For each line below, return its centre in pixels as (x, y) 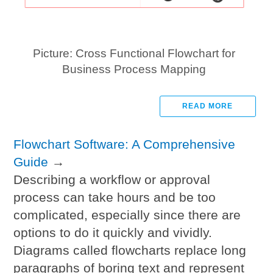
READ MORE (208, 106)
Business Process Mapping (134, 69)
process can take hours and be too (115, 197)
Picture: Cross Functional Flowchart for (134, 53)
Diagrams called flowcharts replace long (130, 250)
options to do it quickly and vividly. (113, 232)
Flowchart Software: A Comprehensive (125, 144)
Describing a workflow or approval (112, 179)
